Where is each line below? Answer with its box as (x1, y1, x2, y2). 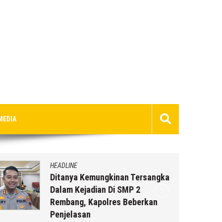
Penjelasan (50, 209, 91, 220)
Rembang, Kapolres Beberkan (50, 196, 158, 207)
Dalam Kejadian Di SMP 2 (50, 184, 140, 195)
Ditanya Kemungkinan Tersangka (50, 171, 169, 182)
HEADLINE (50, 161, 77, 169)
